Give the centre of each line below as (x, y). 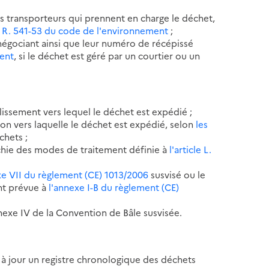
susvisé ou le (177, 174)
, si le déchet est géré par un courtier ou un (107, 55)
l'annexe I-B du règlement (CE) (114, 187)
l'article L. (191, 149)
